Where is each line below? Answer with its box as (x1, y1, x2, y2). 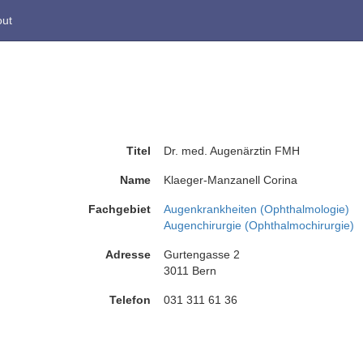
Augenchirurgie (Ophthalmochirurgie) (164, 219, 354, 232)
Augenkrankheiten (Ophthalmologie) (164, 203, 349, 216)
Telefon (109, 293, 151, 306)
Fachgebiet (88, 203, 151, 216)
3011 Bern (164, 264, 216, 277)
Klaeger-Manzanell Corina (164, 173, 297, 186)
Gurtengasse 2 (164, 248, 240, 261)
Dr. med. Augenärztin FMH (164, 144, 300, 157)
